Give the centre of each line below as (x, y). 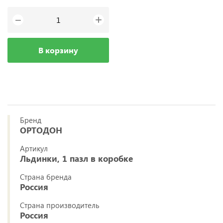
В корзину (58, 50)
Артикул (34, 148)
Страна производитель (60, 205)
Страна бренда (46, 177)
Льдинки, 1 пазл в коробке (76, 159)
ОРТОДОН (41, 130)
